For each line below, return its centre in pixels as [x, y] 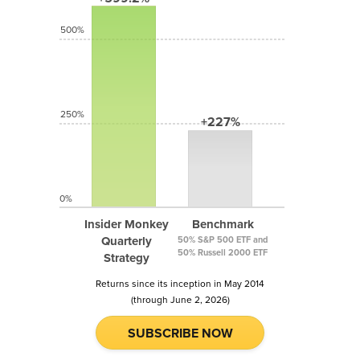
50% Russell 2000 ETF [223, 252]
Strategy [126, 258]
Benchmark [223, 224]
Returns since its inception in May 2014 [180, 283]
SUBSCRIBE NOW [180, 333]
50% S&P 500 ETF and [223, 239]
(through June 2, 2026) [180, 299]
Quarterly [126, 241]
